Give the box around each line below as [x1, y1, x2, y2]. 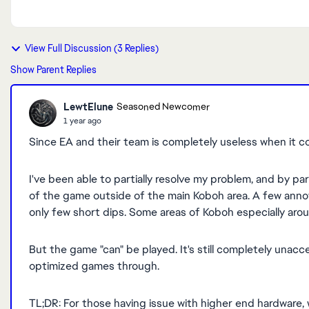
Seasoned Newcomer [117, 101, 210, 113]
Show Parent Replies [10, 63, 97, 76]
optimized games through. [29, 259, 162, 273]
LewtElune [63, 100, 113, 113]
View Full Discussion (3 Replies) [25, 42, 159, 54]
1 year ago [63, 114, 101, 126]
